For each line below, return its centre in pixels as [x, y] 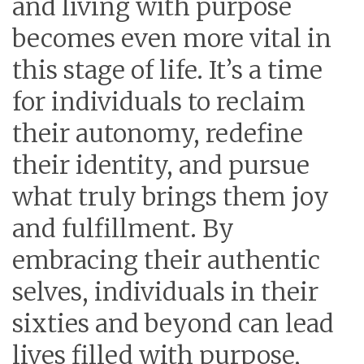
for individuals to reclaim [159, 102]
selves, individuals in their [165, 292]
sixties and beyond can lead [173, 323]
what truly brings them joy [171, 197]
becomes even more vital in [172, 38]
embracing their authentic [166, 260]
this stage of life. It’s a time [167, 70]
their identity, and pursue [161, 165]
